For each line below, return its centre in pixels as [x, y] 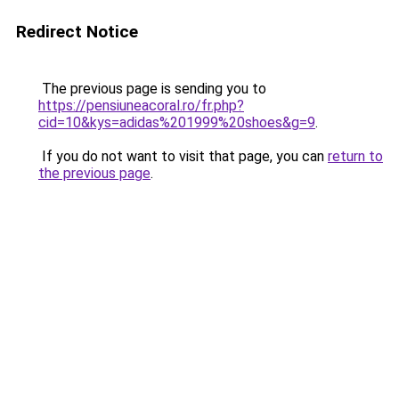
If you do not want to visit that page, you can [183, 156]
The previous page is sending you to [152, 89]
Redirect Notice [77, 32]
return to [355, 156]
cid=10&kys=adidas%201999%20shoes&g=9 [177, 122]
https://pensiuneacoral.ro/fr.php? [141, 106]
